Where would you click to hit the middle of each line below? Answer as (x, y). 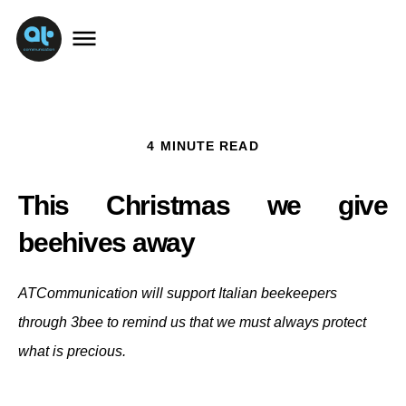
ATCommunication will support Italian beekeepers (178, 294)
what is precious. (72, 352)
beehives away (110, 243)
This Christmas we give (203, 206)
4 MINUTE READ (203, 145)
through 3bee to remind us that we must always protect (192, 323)
